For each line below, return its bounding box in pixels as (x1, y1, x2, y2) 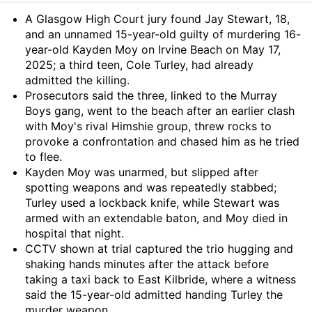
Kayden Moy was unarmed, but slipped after (25, 165, 258, 179)
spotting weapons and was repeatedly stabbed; (25, 180, 276, 194)
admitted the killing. (25, 73, 130, 87)
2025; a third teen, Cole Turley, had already (25, 58, 253, 72)
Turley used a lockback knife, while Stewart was (25, 196, 279, 210)
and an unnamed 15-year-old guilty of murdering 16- (25, 27, 301, 41)
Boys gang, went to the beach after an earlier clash (25, 104, 295, 118)
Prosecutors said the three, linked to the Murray (25, 88, 277, 102)
